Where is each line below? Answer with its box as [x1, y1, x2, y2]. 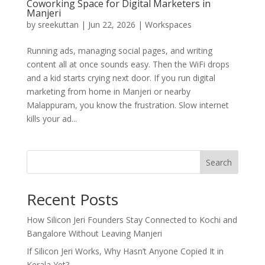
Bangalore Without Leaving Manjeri [26, 228, 162, 240]
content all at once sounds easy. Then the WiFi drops [26, 59, 230, 70]
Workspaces [144, 19, 192, 31]
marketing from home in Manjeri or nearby [26, 86, 190, 98]
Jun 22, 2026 [88, 19, 135, 31]
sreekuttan [37, 19, 79, 31]
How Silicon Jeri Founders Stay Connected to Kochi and [26, 214, 237, 226]
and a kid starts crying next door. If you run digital [26, 72, 215, 84]
